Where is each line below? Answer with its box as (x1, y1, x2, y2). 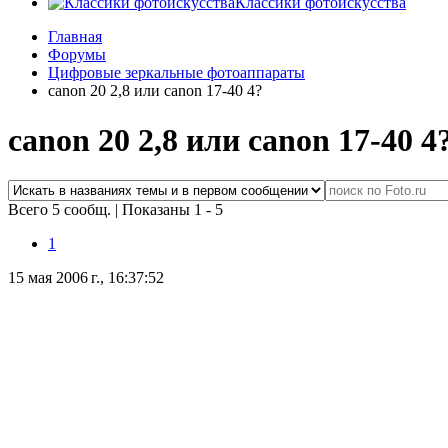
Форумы (48, 46, 106, 64)
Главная (48, 28, 102, 46)
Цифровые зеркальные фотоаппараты (48, 64, 305, 82)
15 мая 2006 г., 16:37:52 (8, 269, 164, 287)
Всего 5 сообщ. (8, 201, 115, 219)
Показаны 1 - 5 (122, 201, 223, 219)
